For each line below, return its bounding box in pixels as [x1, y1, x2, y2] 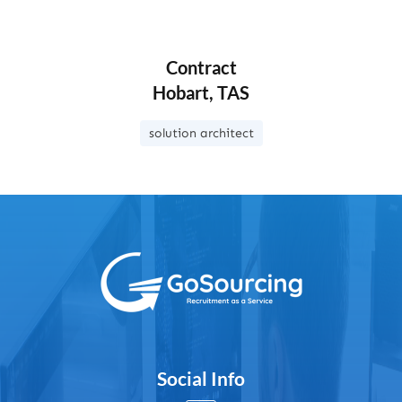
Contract [165, 57, 237, 78]
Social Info [157, 367, 245, 389]
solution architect [148, 126, 254, 141]
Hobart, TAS [153, 82, 249, 103]
